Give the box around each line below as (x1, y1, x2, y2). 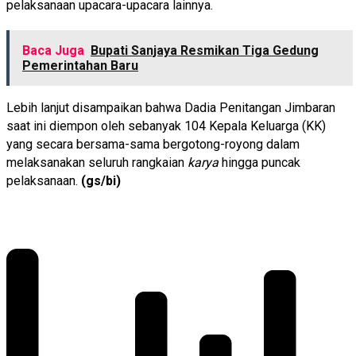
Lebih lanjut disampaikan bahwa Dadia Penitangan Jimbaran (6, 100, 335, 116)
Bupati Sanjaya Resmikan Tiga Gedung (91, 43, 319, 59)
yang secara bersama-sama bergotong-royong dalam (6, 137, 300, 153)
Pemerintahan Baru (22, 58, 138, 74)
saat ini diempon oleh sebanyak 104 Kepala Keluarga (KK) (6, 118, 326, 134)
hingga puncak (219, 155, 300, 171)
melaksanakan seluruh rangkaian (6, 155, 188, 171)
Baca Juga (22, 43, 84, 59)
